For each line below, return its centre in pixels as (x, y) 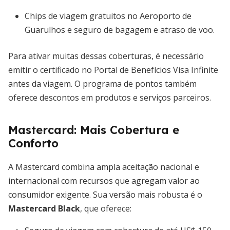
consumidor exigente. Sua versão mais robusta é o (105, 195)
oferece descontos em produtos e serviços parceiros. (110, 98)
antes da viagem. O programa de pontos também (102, 84)
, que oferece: (106, 208)
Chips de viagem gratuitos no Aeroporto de (108, 16)
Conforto (33, 143)
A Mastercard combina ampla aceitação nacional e (104, 167)
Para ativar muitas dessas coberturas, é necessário (106, 56)
